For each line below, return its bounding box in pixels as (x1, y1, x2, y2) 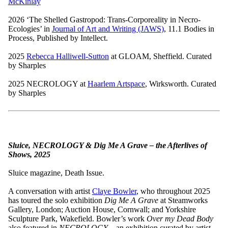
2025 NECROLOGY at (8, 79, 88, 88)
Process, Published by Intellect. (8, 33, 108, 42)
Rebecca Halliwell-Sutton (26, 51, 109, 61)
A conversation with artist (8, 186, 92, 195)
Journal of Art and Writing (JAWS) (51, 24, 164, 33)
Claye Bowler (92, 186, 136, 195)
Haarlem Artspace (87, 79, 145, 88)
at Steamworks (158, 195, 208, 205)
